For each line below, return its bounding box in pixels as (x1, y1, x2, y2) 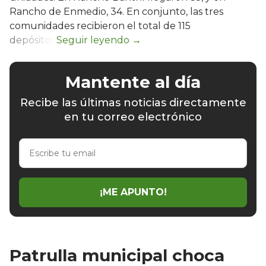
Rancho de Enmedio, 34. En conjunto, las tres (9, 5, 223, 17)
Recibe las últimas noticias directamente (20, 96, 246, 109)
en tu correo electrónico (64, 110, 202, 123)
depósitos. (9, 34, 56, 46)
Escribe (18, 138, 53, 150)
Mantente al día (65, 71, 201, 92)
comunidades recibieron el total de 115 (9, 20, 191, 31)
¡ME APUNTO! (99, 186, 167, 198)
